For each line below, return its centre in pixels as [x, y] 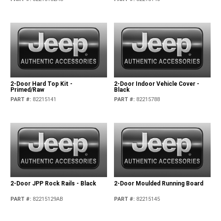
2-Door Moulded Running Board [158, 183]
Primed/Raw [28, 90]
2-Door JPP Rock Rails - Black [54, 183]
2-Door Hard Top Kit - [42, 84]
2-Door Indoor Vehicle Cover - [156, 84]
